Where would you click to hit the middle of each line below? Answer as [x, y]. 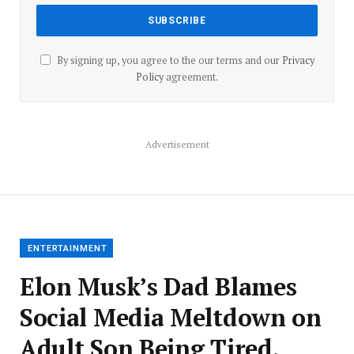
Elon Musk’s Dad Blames [158, 287]
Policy [150, 77]
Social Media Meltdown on [171, 318]
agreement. [191, 77]
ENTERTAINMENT [68, 249]
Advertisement [177, 145]
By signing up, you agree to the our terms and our [168, 61]
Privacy [298, 61]
